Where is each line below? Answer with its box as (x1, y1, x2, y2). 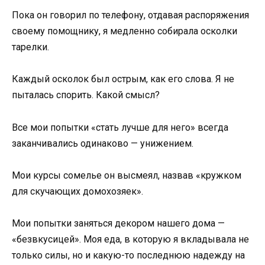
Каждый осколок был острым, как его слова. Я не (12, 73, 234, 85)
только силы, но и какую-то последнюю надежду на (12, 250, 245, 261)
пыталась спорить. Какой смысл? (12, 89, 160, 101)
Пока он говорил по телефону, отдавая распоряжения (12, 9, 249, 21)
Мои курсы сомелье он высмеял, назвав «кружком (12, 169, 241, 181)
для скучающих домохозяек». (12, 185, 143, 197)
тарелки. (12, 41, 49, 53)
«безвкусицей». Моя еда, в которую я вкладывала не (12, 234, 249, 245)
